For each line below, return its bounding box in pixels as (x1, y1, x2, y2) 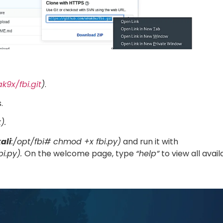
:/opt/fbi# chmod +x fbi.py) (11, 135, 121, 147)
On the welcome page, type (24, 147, 136, 159)
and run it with (121, 135, 178, 147)
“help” (136, 147, 159, 159)
